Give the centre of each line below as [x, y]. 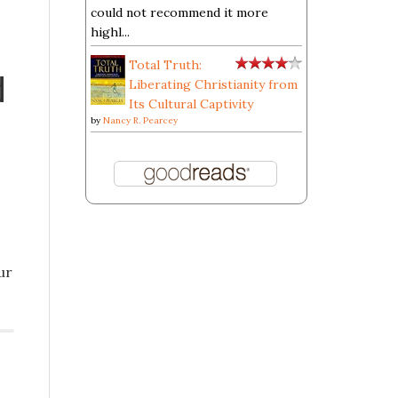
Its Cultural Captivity [191, 104]
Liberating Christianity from [213, 84]
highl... [110, 32]
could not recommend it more [179, 12]
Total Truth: [165, 65]
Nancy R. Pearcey [140, 120]
